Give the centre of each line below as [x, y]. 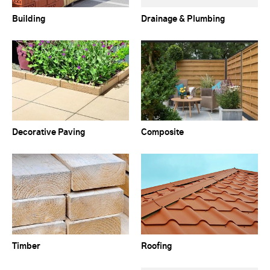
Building [29, 19]
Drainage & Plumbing [183, 19]
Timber [26, 246]
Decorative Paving [49, 133]
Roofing [156, 246]
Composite [162, 133]
